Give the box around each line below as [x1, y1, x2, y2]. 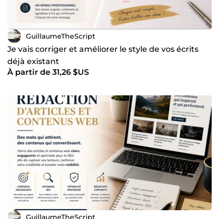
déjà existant [7, 57, 59, 66]
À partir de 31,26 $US [7, 67, 89, 77]
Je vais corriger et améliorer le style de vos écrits [7, 44, 198, 54]
